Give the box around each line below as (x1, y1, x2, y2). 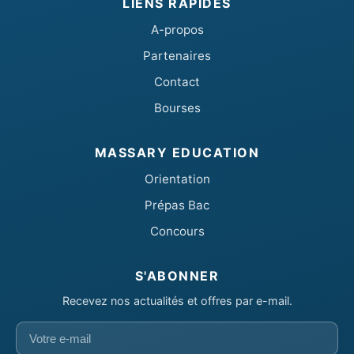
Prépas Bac (145, 197, 209, 213)
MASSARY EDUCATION (94, 144, 260, 160)
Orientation (144, 171, 210, 186)
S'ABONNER (134, 267, 220, 284)
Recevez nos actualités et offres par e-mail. (62, 293, 292, 307)
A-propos (150, 21, 204, 37)
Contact (154, 73, 200, 89)
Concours (149, 223, 205, 239)
